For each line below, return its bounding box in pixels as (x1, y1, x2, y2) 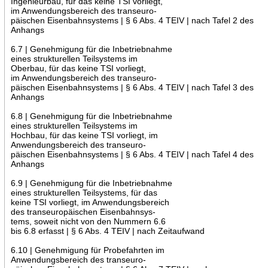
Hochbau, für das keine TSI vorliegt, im (10, 130, 158, 140)
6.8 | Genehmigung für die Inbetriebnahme (10, 111, 172, 121)
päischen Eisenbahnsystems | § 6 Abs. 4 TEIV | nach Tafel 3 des (10, 82, 254, 92)
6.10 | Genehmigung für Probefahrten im (10, 245, 165, 255)
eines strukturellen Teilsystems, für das (10, 187, 157, 197)
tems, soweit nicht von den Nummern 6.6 (10, 216, 166, 226)
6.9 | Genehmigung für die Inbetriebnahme (10, 178, 172, 188)
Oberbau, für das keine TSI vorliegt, (10, 63, 146, 73)
